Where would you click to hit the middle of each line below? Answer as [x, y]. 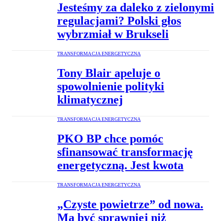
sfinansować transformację [125, 152]
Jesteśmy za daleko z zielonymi [136, 8]
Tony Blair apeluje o [109, 73]
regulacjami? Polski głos [119, 21]
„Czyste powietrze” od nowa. [130, 204]
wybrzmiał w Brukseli [113, 34]
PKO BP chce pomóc [110, 138]
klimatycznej [90, 100]
